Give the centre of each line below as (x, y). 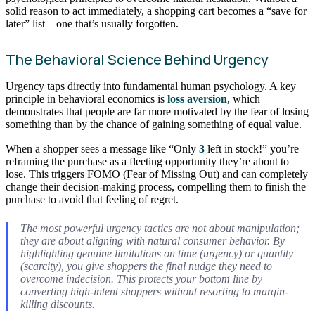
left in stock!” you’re (252, 149)
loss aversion (197, 98)
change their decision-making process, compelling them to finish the (156, 187)
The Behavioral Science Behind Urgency (137, 59)
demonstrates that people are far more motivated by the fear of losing (157, 111)
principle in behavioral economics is (86, 98)
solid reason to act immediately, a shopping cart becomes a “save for (156, 11)
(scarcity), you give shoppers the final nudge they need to (146, 266)
